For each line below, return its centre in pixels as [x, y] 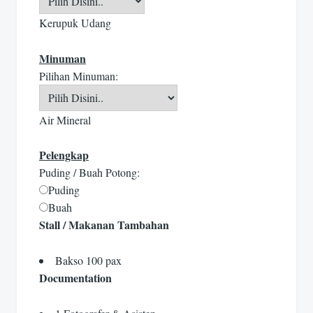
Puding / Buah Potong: [89, 173]
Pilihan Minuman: [79, 76]
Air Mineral [65, 119]
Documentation [75, 278]
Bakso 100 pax [88, 261]
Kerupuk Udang [75, 23]
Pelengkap [64, 155]
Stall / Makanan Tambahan [104, 225]
